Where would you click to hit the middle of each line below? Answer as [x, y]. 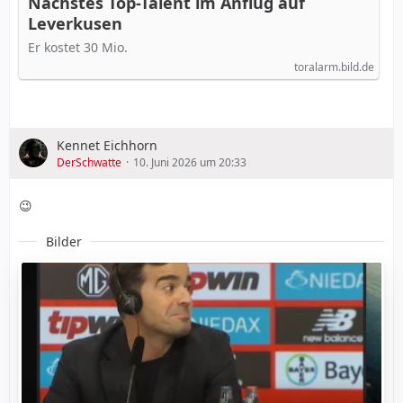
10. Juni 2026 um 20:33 [190, 162]
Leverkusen [75, 23]
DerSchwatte [89, 162]
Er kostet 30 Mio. [78, 47]
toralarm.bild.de [334, 67]
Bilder [64, 241]
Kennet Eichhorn [107, 145]
